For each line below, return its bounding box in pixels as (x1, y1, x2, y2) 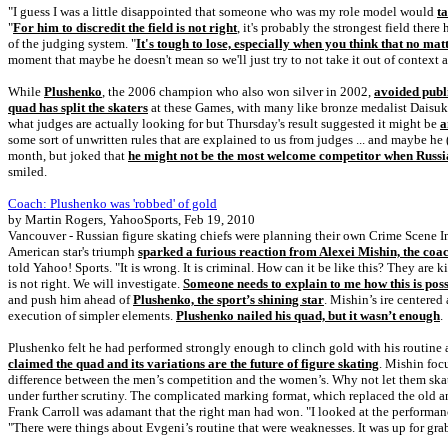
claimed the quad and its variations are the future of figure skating (8, 356, 379, 371)
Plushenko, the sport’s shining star (133, 292, 324, 307)
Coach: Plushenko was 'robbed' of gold (8, 196, 217, 211)
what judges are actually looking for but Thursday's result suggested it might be (8, 116, 440, 131)
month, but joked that (8, 148, 128, 163)
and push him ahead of (8, 292, 133, 307)
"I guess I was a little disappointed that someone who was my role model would (8, 4, 437, 19)
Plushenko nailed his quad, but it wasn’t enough (176, 308, 440, 323)
